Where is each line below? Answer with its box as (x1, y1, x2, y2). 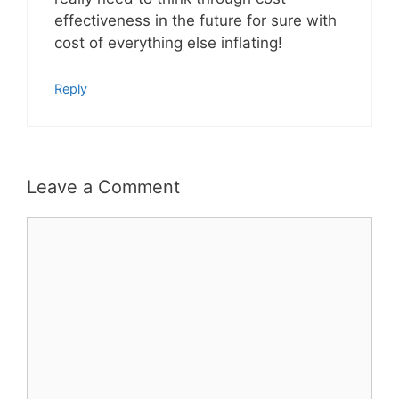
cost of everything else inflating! (54, 34, 282, 53)
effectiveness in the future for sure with (54, 12, 337, 30)
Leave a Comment (27, 176, 180, 199)
